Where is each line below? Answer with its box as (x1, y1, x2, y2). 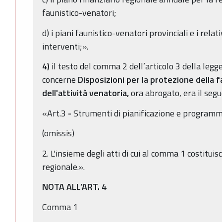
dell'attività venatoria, (42, 86, 129, 100)
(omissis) (42, 126, 74, 140)
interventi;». (42, 39, 88, 53)
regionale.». (42, 160, 85, 173)
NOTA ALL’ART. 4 (42, 180, 107, 194)
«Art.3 (42, 106, 68, 120)
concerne (42, 73, 78, 87)
